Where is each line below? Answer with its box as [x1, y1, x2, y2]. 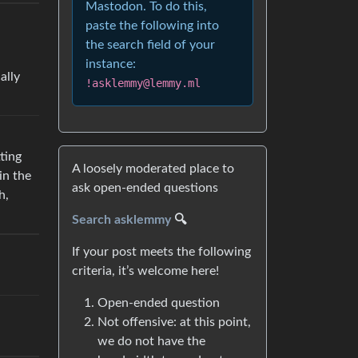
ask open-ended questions [72, 181, 218, 194]
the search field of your [86, 38, 215, 51]
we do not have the [97, 335, 205, 348]
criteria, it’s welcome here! [72, 265, 219, 277]
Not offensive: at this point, [97, 316, 251, 328]
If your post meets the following [72, 245, 251, 258]
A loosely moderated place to [72, 162, 234, 175]
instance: [86, 58, 136, 70]
